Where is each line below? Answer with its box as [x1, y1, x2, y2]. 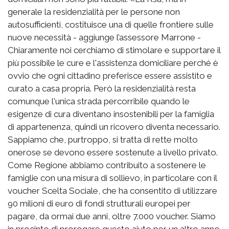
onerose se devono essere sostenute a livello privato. [8, 147, 218, 157]
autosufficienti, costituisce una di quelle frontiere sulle [8, 19, 214, 30]
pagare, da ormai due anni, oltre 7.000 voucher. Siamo [8, 211, 216, 221]
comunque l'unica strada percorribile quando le [8, 96, 190, 106]
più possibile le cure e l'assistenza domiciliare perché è [8, 57, 218, 68]
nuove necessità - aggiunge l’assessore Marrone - [8, 32, 201, 42]
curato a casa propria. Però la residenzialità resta [8, 83, 196, 94]
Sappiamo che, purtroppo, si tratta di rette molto [8, 134, 198, 145]
